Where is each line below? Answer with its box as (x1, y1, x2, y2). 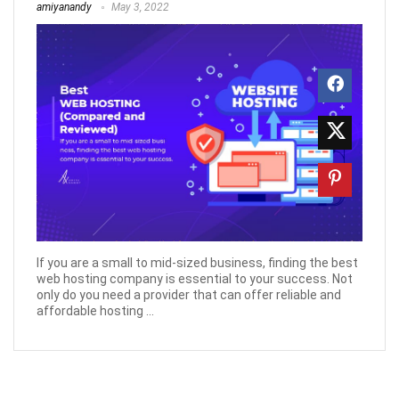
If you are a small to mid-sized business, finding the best (37, 255, 358, 270)
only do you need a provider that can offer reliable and (37, 287, 341, 302)
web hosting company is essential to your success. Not (37, 271, 353, 286)
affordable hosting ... (37, 303, 154, 318)
